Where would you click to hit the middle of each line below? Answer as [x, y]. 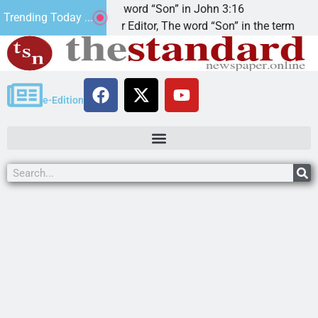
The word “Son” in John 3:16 [134, 9]
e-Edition [63, 100]
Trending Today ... [48, 17]
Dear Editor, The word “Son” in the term [159, 26]
